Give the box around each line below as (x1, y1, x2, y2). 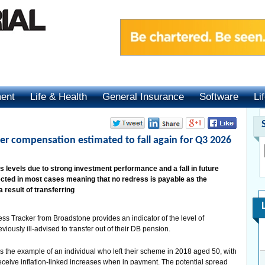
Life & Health (30, 91, 87, 102)
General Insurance (102, 91, 184, 102)
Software (199, 91, 238, 102)
